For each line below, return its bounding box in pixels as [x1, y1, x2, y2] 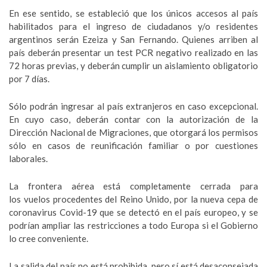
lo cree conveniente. [9, 233, 88, 244]
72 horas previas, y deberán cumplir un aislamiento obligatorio [9, 60, 258, 71]
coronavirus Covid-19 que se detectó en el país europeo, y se [9, 207, 258, 218]
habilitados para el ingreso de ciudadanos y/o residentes [9, 21, 258, 32]
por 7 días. [9, 73, 49, 84]
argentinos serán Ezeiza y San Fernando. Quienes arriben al [9, 34, 258, 45]
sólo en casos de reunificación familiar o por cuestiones [9, 140, 258, 151]
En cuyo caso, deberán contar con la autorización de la [9, 114, 258, 125]
